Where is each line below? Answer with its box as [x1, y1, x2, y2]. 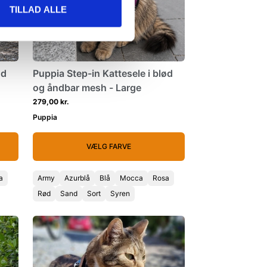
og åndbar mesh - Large [33, 82, 141, 94]
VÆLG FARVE [86, 142, 131, 151]
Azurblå [64, 173, 90, 182]
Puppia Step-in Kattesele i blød [33, 67, 173, 79]
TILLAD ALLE [9, 4, 67, 15]
